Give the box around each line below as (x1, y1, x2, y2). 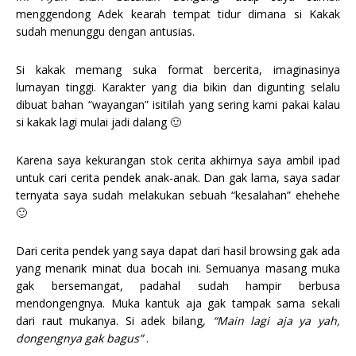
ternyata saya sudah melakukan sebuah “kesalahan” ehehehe (16, 188, 340, 203)
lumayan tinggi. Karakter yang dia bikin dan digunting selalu (16, 79, 340, 95)
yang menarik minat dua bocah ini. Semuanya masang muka (16, 261, 340, 277)
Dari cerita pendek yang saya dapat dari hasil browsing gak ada (16, 243, 340, 259)
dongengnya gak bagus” (16, 331, 143, 346)
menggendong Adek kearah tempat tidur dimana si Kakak (16, 6, 340, 22)
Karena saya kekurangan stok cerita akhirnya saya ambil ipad (16, 153, 340, 168)
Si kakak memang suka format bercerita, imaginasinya (16, 62, 340, 78)
